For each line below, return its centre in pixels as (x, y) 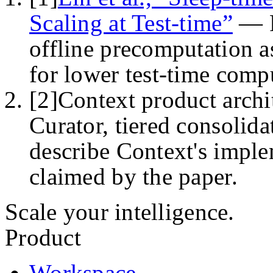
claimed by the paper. (133, 176)
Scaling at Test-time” (131, 23)
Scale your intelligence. (120, 211)
